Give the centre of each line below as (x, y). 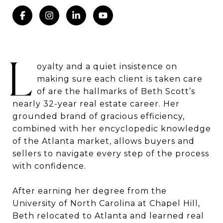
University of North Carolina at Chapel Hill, (106, 204)
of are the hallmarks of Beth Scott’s (116, 92)
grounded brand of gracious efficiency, (99, 116)
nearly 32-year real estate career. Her (96, 104)
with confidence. (49, 166)
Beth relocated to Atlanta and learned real (108, 216)
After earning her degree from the (90, 191)
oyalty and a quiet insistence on (107, 67)
